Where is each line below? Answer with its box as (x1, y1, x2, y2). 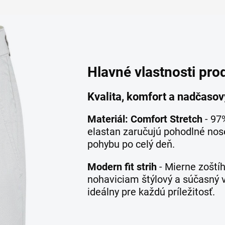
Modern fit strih (87, 160, 157, 173)
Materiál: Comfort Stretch (87, 113, 202, 125)
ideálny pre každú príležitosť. (87, 185, 215, 198)
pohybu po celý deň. (87, 138, 175, 150)
